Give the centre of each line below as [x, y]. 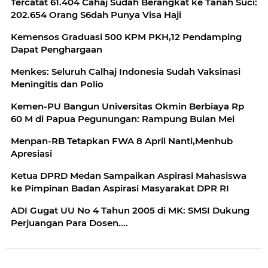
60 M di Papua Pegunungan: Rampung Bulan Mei [123, 119]
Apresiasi [31, 153]
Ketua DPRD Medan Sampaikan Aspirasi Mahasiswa [129, 176]
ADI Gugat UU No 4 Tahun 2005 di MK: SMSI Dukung [130, 210]
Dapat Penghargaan [57, 49]
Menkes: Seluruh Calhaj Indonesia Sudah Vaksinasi [126, 71]
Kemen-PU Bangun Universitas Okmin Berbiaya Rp [127, 106]
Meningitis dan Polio [57, 84]
